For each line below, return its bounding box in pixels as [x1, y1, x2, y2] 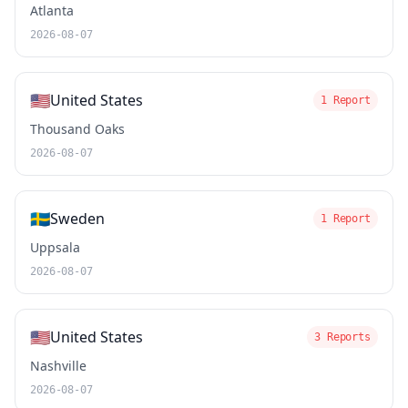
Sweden [50, 209, 105, 229]
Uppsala [30, 239, 80, 256]
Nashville [30, 357, 87, 374]
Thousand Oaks [30, 120, 125, 138]
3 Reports [314, 331, 371, 343]
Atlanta [30, 2, 74, 19]
